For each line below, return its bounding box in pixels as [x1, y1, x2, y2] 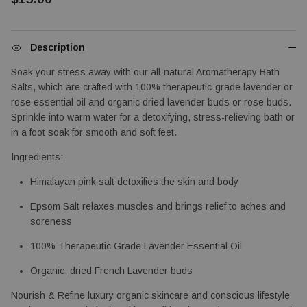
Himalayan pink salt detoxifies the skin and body [30, 176, 238, 188]
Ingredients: [11, 151, 66, 163]
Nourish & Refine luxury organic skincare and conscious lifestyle [11, 290, 290, 302]
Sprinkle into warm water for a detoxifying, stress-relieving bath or [11, 112, 295, 123]
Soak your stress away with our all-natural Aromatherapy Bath [11, 66, 280, 78]
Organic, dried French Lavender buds [30, 265, 193, 277]
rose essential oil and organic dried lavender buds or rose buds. [11, 97, 291, 108]
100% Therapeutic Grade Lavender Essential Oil [30, 241, 242, 252]
